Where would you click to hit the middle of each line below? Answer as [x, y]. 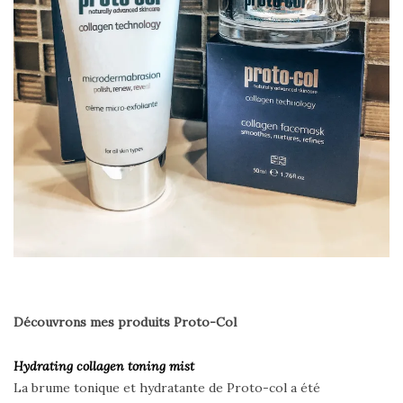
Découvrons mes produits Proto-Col [127, 322]
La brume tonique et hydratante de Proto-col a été [167, 387]
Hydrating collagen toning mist [104, 366]
